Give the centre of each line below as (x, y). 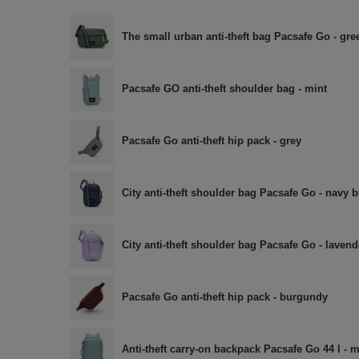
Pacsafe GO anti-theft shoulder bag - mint (224, 89)
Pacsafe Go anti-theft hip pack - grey (212, 141)
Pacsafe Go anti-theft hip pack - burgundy (225, 297)
